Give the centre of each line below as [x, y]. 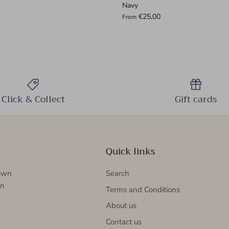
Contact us [123, 222]
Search [117, 174]
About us [121, 206]
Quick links [130, 152]
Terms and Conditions [143, 189]
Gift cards [196, 99]
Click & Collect [33, 99]
